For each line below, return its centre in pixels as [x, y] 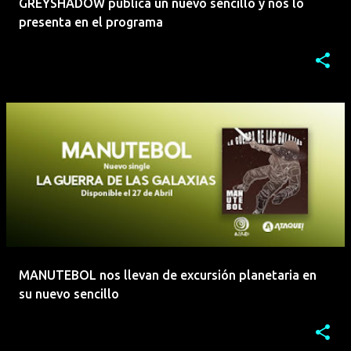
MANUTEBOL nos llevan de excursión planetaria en [168, 275]
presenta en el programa [91, 22]
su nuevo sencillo [69, 294]
